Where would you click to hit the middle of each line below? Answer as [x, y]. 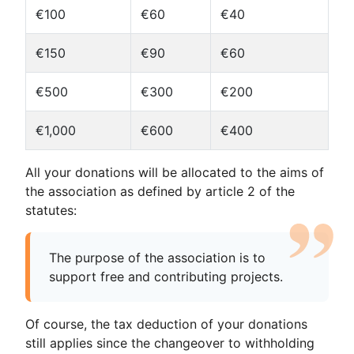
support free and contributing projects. [166, 277]
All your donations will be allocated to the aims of [175, 172]
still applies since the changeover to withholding [170, 343]
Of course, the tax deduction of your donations [166, 324]
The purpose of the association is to [157, 258]
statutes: [51, 210]
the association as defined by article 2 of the [160, 191]
